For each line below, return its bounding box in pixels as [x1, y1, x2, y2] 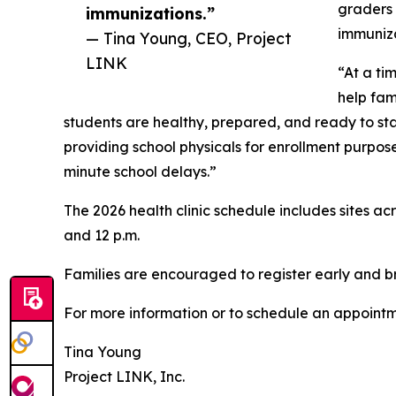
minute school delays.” [64, 163, 217, 181]
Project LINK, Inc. [64, 368, 185, 386]
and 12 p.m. [64, 226, 140, 245]
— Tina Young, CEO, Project [86, 28, 292, 49]
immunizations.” [86, 4, 215, 24]
